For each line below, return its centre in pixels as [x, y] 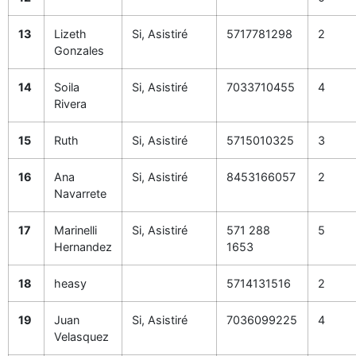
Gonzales [79, 50]
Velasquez [81, 337]
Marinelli [75, 230]
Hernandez [83, 247]
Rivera [70, 104]
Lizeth [70, 34]
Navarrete [80, 193]
